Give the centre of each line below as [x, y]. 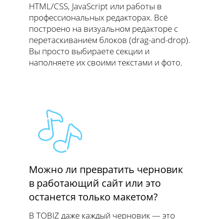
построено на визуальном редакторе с [103, 29]
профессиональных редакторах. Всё [98, 18]
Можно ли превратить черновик [106, 170]
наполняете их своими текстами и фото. [106, 63]
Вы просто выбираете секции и [89, 51]
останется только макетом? [93, 197]
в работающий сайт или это [95, 183]
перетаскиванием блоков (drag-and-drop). [109, 40]
